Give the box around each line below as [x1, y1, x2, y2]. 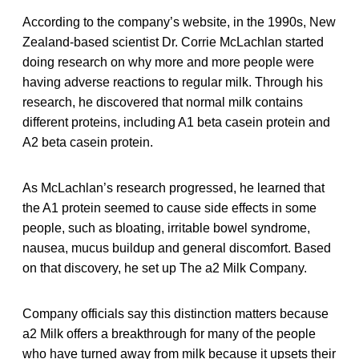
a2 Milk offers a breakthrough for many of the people [22, 326, 316, 341]
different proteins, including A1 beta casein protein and [22, 115, 330, 129]
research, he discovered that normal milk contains [22, 95, 303, 109]
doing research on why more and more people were [22, 54, 314, 69]
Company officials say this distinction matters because [22, 306, 329, 321]
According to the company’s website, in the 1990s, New [22, 14, 336, 29]
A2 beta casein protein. [22, 135, 153, 149]
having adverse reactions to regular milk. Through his [22, 75, 323, 89]
